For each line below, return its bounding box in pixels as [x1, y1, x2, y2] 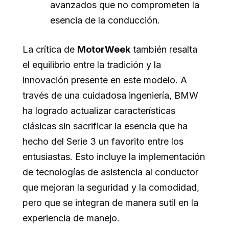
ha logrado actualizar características [22, 105, 175, 117]
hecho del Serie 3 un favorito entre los [22, 136, 184, 147]
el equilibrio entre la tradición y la [22, 59, 161, 71]
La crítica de [22, 44, 77, 55]
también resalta [130, 44, 197, 55]
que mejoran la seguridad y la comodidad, [22, 182, 199, 193]
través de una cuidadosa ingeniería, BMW [22, 90, 198, 101]
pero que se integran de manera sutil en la [22, 197, 198, 209]
